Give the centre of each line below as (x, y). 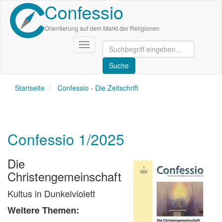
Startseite (30, 88)
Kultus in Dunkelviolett (51, 193)
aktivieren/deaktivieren (119, 55)
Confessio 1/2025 (66, 139)
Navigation (101, 45)
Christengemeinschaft (64, 176)
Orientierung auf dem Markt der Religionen (102, 28)
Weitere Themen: (43, 210)
